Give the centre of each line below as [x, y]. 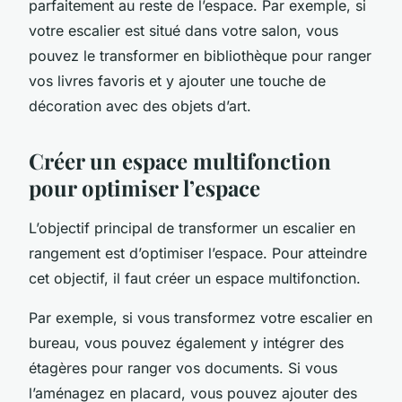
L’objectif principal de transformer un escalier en [192, 227]
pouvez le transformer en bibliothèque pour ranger [200, 55]
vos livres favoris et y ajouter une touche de [177, 80]
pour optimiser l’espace [144, 187]
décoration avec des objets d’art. [140, 105]
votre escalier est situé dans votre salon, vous [184, 30]
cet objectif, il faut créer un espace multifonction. [195, 278]
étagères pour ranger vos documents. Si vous [183, 367]
